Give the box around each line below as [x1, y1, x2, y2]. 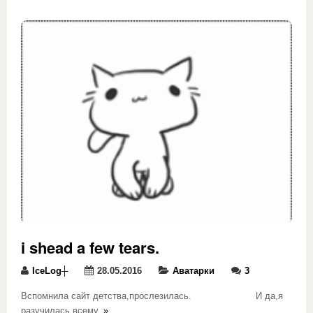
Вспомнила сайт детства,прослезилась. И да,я [21, 291, 283, 301]
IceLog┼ [32, 266, 68, 276]
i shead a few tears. [21, 236, 159, 259]
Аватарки [173, 266, 214, 276]
